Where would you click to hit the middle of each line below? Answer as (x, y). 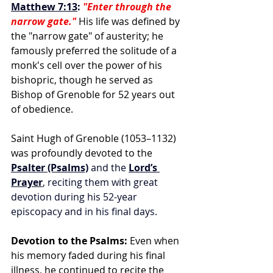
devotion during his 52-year (75, 197)
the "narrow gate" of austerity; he (88, 36)
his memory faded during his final (89, 255)
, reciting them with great (101, 182)
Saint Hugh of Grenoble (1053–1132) (95, 138)
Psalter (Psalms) (50, 168)
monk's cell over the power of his (88, 65)
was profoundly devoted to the (82, 153)
